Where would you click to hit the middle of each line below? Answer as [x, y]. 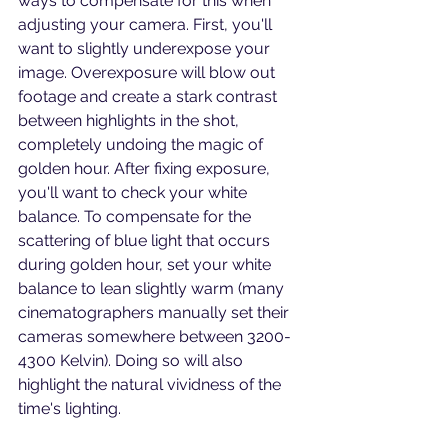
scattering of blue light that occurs [146, 241]
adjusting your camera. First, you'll [147, 25]
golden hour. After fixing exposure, [146, 169]
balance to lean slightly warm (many [153, 289]
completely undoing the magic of [142, 145]
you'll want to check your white [134, 193]
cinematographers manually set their [155, 313]
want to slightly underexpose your [146, 49]
